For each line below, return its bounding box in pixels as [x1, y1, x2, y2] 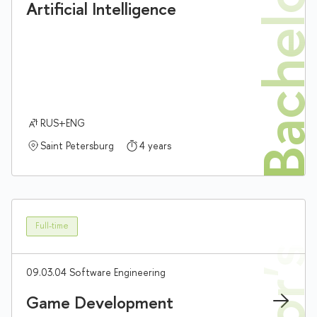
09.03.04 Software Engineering [26, 265, 166, 279]
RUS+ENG [40, 115, 85, 129]
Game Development [26, 290, 173, 313]
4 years [139, 138, 171, 152]
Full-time [35, 220, 69, 232]
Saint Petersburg [40, 138, 114, 152]
